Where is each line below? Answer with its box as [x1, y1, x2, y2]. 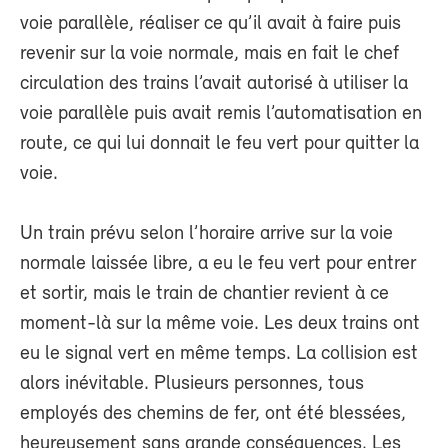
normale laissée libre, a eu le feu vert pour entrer [20, 254, 416, 275]
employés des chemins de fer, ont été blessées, [20, 404, 406, 425]
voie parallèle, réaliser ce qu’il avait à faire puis [20, 14, 401, 35]
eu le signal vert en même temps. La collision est [20, 344, 418, 365]
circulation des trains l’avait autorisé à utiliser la [20, 74, 408, 95]
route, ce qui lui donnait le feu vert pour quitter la [20, 134, 419, 155]
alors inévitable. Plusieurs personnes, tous [20, 374, 364, 395]
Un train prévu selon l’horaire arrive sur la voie [20, 224, 393, 245]
